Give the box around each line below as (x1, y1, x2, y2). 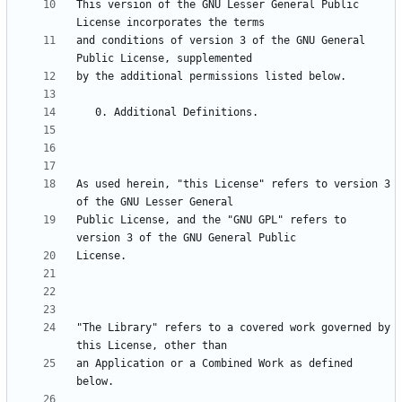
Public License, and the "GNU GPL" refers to (76, 214, 346, 227)
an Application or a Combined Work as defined (76, 357, 353, 371)
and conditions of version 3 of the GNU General (76, 34, 365, 48)
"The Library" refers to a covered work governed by (76, 321, 390, 335)
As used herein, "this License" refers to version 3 (76, 178, 390, 191)
